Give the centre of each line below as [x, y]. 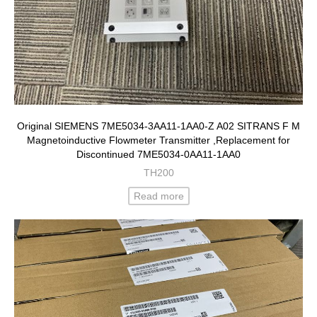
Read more [158, 196]
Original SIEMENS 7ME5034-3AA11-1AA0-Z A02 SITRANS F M [158, 126]
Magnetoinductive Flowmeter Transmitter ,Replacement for [158, 140]
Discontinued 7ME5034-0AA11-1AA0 [158, 154]
